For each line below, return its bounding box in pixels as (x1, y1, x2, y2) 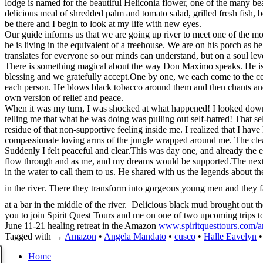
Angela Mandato (104, 231, 166, 241)
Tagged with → (5, 231, 63, 241)
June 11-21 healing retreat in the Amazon (5, 220, 159, 231)
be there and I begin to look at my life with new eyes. (5, 18, 201, 29)
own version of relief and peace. (5, 92, 123, 103)
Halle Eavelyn (204, 231, 257, 241)
